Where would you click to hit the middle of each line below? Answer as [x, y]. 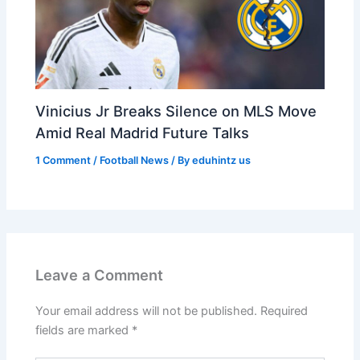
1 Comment [63, 161]
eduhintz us [222, 161]
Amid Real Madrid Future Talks [143, 133]
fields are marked [84, 330]
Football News [135, 161]
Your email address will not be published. [147, 311]
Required [284, 311]
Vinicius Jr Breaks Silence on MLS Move [176, 111]
